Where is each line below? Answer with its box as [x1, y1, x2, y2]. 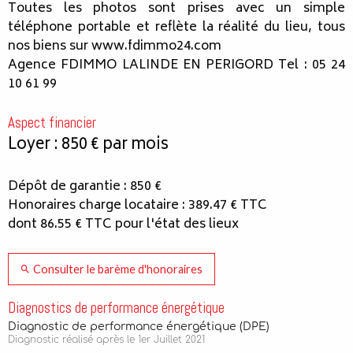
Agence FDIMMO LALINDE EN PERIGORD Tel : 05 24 [8, 54, 345, 77]
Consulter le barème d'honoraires [31, 262, 203, 276]
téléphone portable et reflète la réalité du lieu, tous [8, 17, 345, 39]
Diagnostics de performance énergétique [8, 297, 225, 318]
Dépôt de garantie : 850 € [8, 176, 162, 199]
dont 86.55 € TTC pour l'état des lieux [8, 214, 239, 236]
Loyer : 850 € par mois [8, 132, 169, 160]
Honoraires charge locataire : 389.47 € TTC [8, 195, 267, 217]
